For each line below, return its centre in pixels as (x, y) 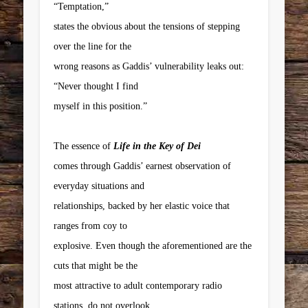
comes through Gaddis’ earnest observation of (143, 166)
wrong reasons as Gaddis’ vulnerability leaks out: (149, 66)
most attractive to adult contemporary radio (138, 285)
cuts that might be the (96, 265)
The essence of (84, 146)
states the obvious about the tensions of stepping (147, 26)
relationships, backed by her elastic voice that (142, 206)
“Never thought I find (96, 86)
